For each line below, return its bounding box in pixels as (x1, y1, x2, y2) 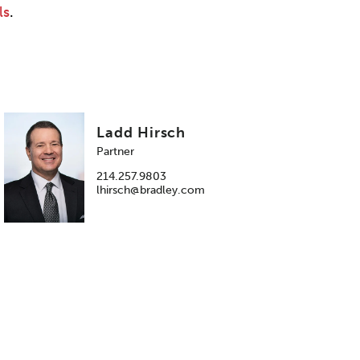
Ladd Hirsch (96, 124, 186, 142)
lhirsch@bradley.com (96, 183, 206, 198)
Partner (96, 145, 135, 159)
